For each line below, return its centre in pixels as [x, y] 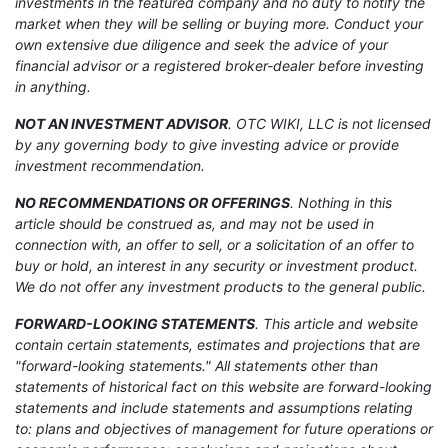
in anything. [53, 86]
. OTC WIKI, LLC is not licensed [329, 123]
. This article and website [336, 323]
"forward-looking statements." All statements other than [196, 365]
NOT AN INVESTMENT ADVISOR [121, 123]
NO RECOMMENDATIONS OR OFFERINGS [152, 202]
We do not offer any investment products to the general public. [220, 286]
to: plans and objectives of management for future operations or [224, 428]
